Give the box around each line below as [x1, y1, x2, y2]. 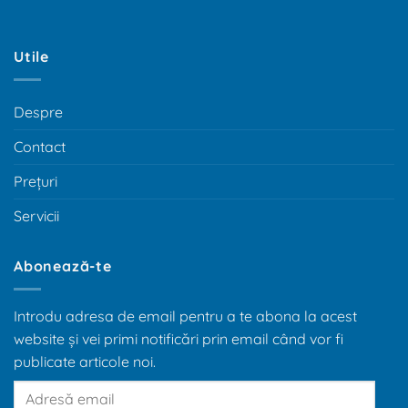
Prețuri [14, 171, 57, 190]
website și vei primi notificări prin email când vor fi [14, 329, 343, 348]
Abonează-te [14, 256, 112, 275]
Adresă [13, 381, 56, 398]
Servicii [14, 206, 59, 225]
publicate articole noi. [14, 352, 156, 371]
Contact [14, 137, 66, 156]
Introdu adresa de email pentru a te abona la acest [14, 306, 357, 325]
